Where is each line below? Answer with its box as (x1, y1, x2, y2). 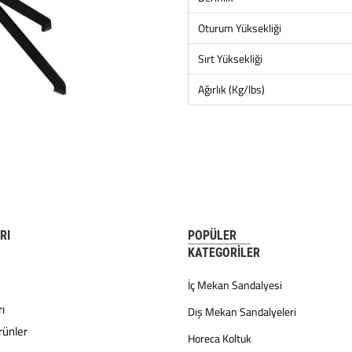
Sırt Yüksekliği (198, 50, 262, 68)
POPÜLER (188, 228, 236, 244)
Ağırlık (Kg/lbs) (198, 81, 265, 98)
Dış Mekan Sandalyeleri (188, 303, 296, 321)
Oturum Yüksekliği (198, 20, 281, 37)
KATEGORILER (188, 245, 260, 261)
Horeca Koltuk (188, 330, 251, 347)
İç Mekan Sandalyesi (188, 277, 282, 294)
